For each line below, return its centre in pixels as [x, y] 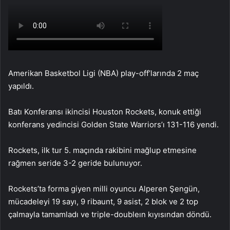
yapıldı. [21, 86]
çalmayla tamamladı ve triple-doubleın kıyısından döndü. [110, 214]
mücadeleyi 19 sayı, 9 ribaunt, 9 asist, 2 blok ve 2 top [103, 202]
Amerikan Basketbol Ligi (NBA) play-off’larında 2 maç [103, 73]
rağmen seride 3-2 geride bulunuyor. [75, 163]
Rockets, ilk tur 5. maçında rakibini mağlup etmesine [102, 150]
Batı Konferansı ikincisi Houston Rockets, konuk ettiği [105, 112]
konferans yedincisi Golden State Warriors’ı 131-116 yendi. [113, 124]
